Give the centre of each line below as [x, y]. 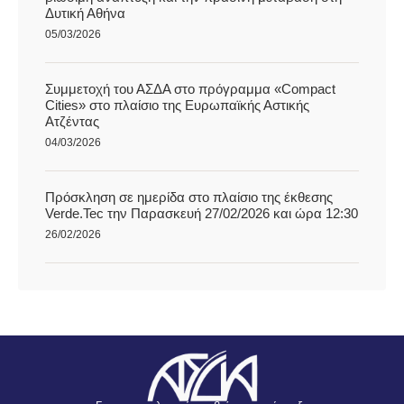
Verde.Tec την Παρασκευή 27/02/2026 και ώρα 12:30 [202, 213]
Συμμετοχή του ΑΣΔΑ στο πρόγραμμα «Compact [190, 89]
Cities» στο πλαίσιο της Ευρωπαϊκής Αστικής [177, 105]
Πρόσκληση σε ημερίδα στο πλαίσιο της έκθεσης [189, 197]
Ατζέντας [72, 121]
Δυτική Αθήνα [85, 13]
